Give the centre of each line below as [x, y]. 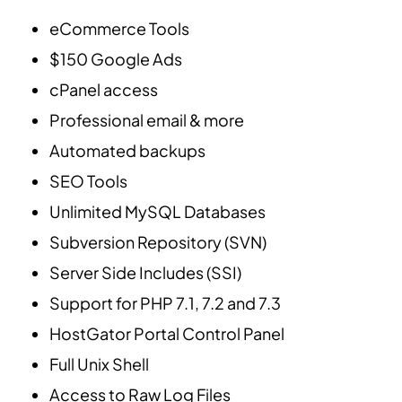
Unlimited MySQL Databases [157, 212]
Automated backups [127, 151]
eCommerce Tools [119, 29]
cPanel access [104, 90]
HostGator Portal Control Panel [167, 334]
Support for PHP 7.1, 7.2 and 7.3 [165, 303]
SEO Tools [88, 181]
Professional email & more [147, 120]
